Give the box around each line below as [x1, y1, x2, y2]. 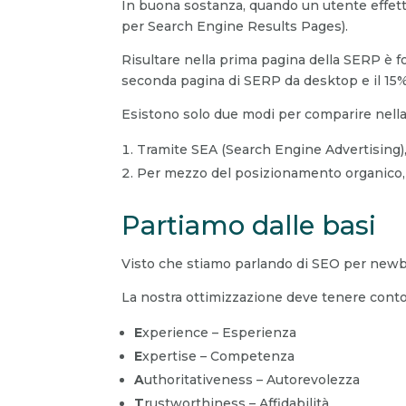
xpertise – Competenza [142, 348, 295, 365]
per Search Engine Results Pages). [121, 18, 349, 35]
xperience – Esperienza [142, 324, 297, 342]
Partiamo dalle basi [121, 209, 377, 242]
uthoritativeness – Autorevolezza [144, 372, 361, 389]
